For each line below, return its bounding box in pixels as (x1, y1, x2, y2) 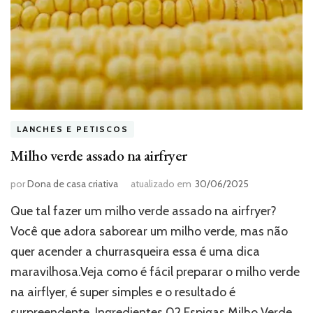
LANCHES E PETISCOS (17, 124, 129, 135)
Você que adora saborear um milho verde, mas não (10, 224, 288, 240)
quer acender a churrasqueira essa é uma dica (10, 244, 260, 260)
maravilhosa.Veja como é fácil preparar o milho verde (10, 264, 300, 280)
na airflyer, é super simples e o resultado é (10, 284, 235, 300)
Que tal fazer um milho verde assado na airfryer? (10, 203, 277, 219)
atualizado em (131, 177, 191, 191)
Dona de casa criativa (27, 177, 118, 191)
